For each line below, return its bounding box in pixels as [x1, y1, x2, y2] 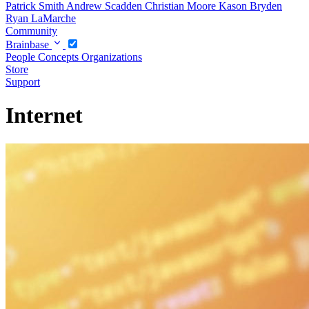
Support [6, 75, 40, 88]
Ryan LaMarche [6, 12, 76, 24]
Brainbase [6, 38, 52, 50]
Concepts [38, 50, 81, 63]
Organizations [81, 50, 142, 63]
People [6, 50, 38, 63]
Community [6, 24, 57, 37]
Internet [6, 103, 83, 128]
